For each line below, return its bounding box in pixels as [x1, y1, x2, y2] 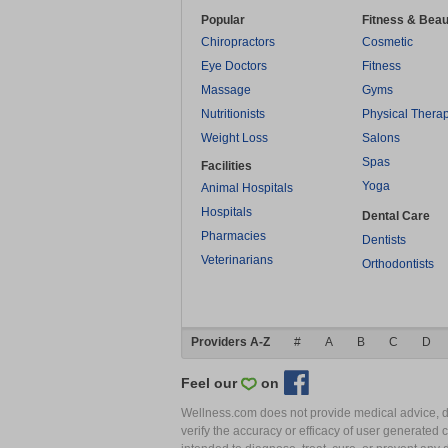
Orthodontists [362, 257, 434, 271]
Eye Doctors [201, 59, 267, 73]
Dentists [362, 233, 406, 247]
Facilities [201, 159, 252, 173]
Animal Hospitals [201, 181, 293, 195]
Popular [201, 13, 245, 27]
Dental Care [362, 209, 430, 223]
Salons [362, 131, 400, 145]
